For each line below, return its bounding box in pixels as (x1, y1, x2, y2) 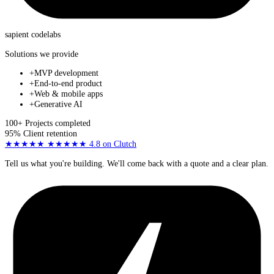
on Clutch (100, 139, 136, 149)
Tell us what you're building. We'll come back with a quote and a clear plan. (5, 158, 268, 168)
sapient (5, 29, 29, 40)
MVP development (34, 68, 98, 78)
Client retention (23, 128, 77, 139)
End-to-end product (34, 78, 102, 89)
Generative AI (34, 99, 83, 109)
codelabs (29, 29, 61, 40)
